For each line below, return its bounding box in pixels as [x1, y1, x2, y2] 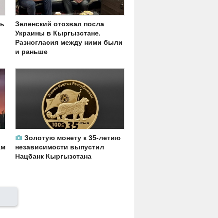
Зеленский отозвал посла [15, 19, 104, 28]
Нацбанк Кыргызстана [15, 152, 91, 161]
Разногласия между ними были [15, 38, 123, 46]
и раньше [15, 47, 48, 55]
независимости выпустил [15, 143, 104, 151]
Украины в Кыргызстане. [15, 29, 101, 37]
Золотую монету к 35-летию [24, 134, 121, 142]
